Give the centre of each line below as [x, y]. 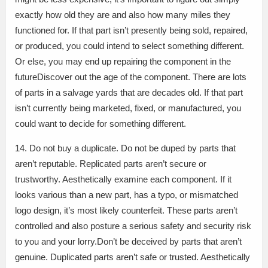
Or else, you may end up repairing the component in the [123, 62]
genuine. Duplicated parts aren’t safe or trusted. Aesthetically [133, 257]
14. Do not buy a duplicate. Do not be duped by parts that [125, 148]
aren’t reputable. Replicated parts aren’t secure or [111, 164]
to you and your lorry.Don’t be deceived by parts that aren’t [128, 242]
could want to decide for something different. [100, 124]
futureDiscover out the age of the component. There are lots [131, 77]
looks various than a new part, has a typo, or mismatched [127, 195]
